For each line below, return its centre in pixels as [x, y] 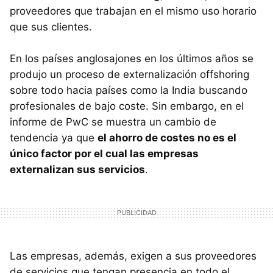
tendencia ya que [54, 137]
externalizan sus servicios [77, 169]
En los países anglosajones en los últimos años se [132, 58]
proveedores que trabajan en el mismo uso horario [133, 11]
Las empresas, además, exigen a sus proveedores [133, 256]
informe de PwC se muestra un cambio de [113, 122]
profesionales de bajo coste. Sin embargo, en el [127, 106]
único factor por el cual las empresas [104, 153]
